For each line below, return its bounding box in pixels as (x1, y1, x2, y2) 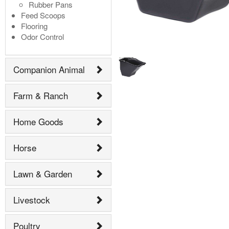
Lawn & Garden (13, 167, 72, 180)
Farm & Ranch (13, 89, 68, 102)
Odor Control (21, 31, 64, 42)
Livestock (13, 193, 50, 207)
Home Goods (13, 115, 63, 128)
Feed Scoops (21, 9, 65, 20)
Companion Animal (13, 63, 85, 76)
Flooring (21, 20, 48, 31)
